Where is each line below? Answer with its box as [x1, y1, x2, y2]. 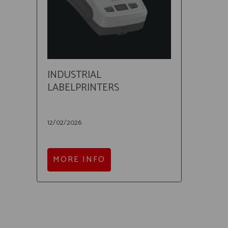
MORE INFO [53, 152, 105, 166]
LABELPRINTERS [47, 79, 119, 96]
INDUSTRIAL [47, 66, 101, 83]
